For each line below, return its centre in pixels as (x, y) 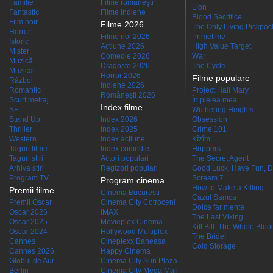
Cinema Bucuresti (130, 193)
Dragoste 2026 (125, 66)
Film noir (23, 22)
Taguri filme (28, 149)
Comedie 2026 (125, 56)
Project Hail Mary (220, 90)
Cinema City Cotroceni (138, 202)
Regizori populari (129, 168)
